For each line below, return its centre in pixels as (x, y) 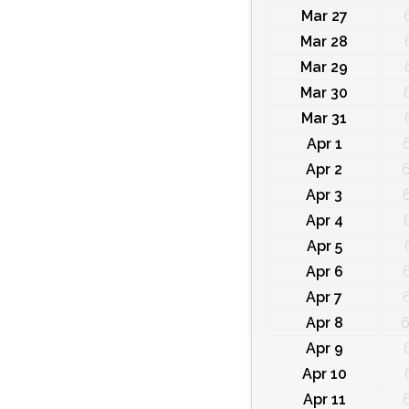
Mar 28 (325, 42)
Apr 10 (324, 374)
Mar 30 (325, 93)
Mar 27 (324, 16)
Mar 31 (325, 119)
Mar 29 (325, 68)
